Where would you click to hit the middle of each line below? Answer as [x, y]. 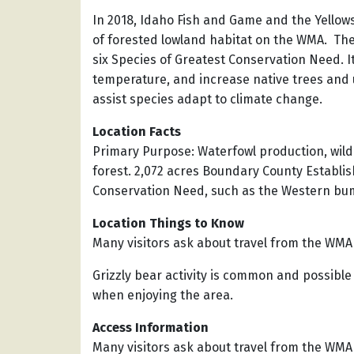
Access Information [151, 328]
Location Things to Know [168, 224]
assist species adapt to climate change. [207, 100]
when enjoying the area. [163, 296]
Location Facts [137, 132]
